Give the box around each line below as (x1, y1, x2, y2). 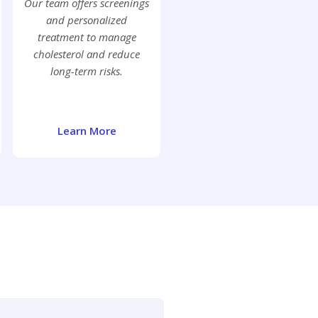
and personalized (46, 13, 127, 28)
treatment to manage (37, 30, 136, 45)
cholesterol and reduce (33, 47, 140, 62)
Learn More (57, 124, 116, 138)
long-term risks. (50, 64, 123, 79)
